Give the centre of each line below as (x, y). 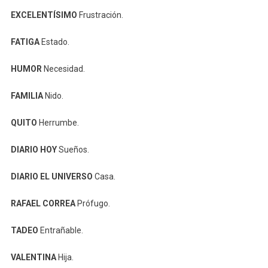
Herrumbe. (59, 123)
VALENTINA (33, 258)
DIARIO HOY (33, 150)
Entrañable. (60, 231)
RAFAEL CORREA (43, 204)
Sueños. (73, 150)
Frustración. (100, 15)
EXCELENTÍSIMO (44, 15)
